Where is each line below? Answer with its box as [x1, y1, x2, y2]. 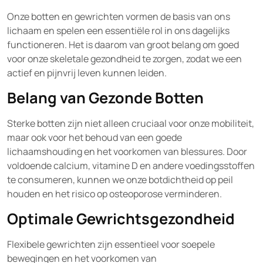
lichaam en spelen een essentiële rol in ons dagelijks [7, 24, 230, 37]
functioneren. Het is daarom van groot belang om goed [7, 38, 239, 51]
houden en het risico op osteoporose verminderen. [7, 187, 222, 200]
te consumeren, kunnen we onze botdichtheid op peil [7, 173, 233, 186]
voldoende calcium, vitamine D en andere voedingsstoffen [7, 159, 255, 172]
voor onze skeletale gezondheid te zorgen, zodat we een [7, 52, 242, 65]
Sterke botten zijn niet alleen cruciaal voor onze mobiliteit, [7, 117, 254, 130]
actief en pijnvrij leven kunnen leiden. [7, 66, 167, 79]
